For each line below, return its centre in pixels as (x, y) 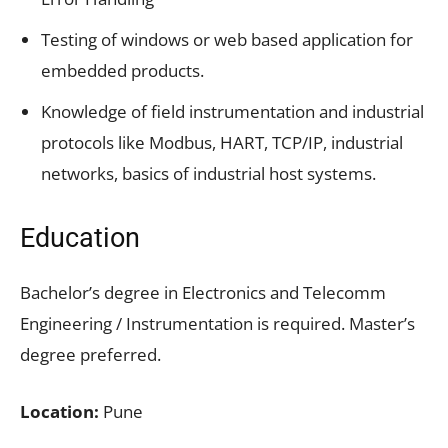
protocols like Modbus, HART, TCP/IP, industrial (222, 142)
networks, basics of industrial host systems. (208, 173)
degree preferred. (90, 354)
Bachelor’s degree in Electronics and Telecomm (203, 292)
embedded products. (122, 70)
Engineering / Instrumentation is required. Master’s (217, 323)
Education (80, 237)
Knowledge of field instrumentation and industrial (232, 111)
